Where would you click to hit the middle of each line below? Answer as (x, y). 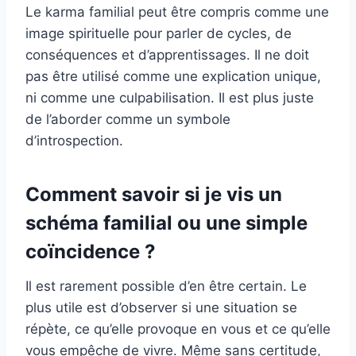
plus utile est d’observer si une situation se (161, 308)
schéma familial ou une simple (166, 223)
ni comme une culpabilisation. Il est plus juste (170, 98)
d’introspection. (74, 141)
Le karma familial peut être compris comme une (177, 12)
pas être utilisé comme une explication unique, (173, 77)
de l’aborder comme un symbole (128, 120)
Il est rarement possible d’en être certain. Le (166, 286)
